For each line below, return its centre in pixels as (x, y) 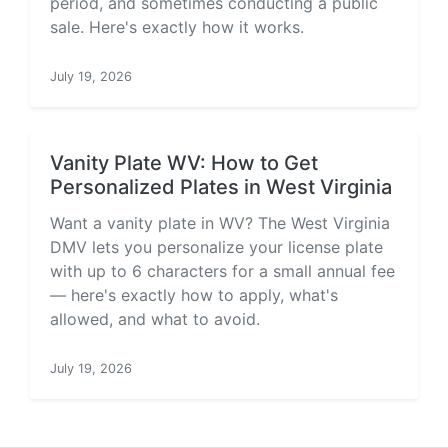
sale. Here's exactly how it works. (177, 27)
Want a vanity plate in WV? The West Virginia (220, 223)
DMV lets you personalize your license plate (216, 247)
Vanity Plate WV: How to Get (184, 163)
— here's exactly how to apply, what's (194, 295)
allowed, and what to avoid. (155, 319)
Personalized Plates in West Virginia (221, 187)
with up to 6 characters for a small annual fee (222, 271)
